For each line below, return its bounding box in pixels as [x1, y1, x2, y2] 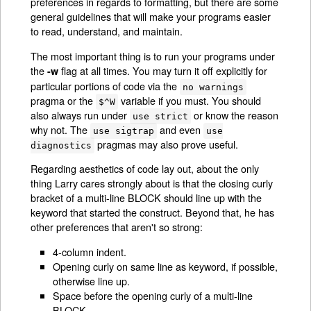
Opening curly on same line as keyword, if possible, [53, 258, 278, 274]
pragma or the [31, 92, 96, 108]
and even [156, 121, 203, 137]
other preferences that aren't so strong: [31, 219, 203, 235]
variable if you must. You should [117, 92, 261, 108]
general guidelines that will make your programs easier [31, 9, 271, 24]
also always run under [31, 107, 131, 122]
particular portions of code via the [31, 78, 180, 93]
